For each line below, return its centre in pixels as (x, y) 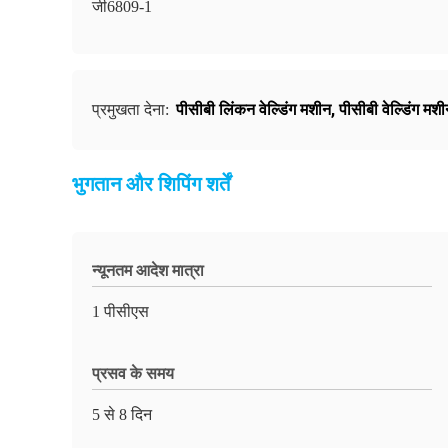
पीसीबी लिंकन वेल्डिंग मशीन (253, 109)
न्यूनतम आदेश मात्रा (148, 270)
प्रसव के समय (133, 373)
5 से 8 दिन (122, 414)
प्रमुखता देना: (132, 109)
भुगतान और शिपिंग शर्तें (151, 184)
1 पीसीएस (120, 311)
